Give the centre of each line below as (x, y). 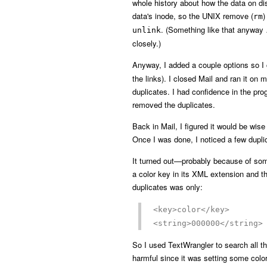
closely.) (147, 43)
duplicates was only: (167, 187)
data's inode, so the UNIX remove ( (193, 16)
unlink (147, 30)
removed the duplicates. (174, 105)
